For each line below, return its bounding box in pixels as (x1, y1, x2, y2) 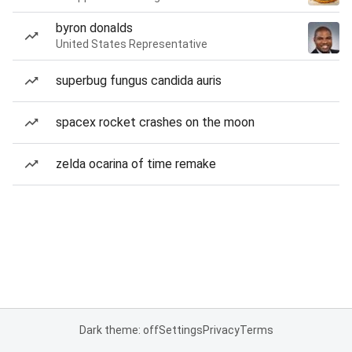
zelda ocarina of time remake (56, 156, 216, 171)
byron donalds (56, 20, 133, 35)
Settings (158, 324, 203, 336)
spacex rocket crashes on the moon (56, 115, 255, 130)
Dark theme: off (79, 324, 159, 336)
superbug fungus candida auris (56, 73, 222, 88)
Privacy (202, 324, 240, 336)
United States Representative (56, 38, 207, 50)
